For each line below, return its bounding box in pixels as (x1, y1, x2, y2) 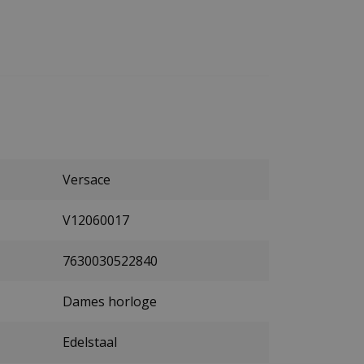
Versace (63, 170, 110, 188)
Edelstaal (63, 332, 117, 351)
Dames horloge (63, 292, 157, 310)
